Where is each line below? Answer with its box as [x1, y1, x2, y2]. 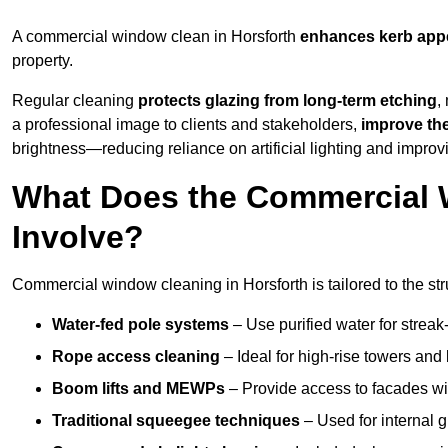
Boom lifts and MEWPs [52, 380, 225, 398]
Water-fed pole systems [52, 316, 229, 334]
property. [12, 52, 73, 70]
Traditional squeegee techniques [52, 412, 300, 430]
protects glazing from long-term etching [138, 92, 437, 110]
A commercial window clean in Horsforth [12, 28, 300, 46]
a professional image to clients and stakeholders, [12, 116, 361, 134]
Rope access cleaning [52, 348, 220, 366]
